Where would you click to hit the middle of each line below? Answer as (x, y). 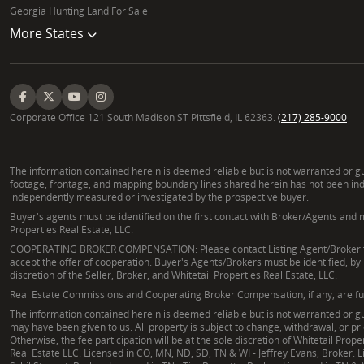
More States (48, 33)
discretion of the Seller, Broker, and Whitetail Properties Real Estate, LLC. (173, 275)
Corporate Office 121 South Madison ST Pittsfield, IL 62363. (144, 117)
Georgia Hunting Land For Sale (79, 11)
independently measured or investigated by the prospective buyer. (159, 197)
